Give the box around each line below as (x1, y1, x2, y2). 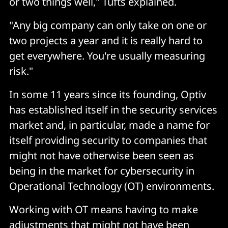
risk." (9, 64, 33, 78)
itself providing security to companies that (9, 133, 207, 148)
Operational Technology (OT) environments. (9, 179, 214, 193)
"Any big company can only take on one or (9, 18, 207, 33)
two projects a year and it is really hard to (9, 34, 203, 48)
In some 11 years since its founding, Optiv (9, 88, 206, 102)
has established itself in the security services (9, 103, 217, 117)
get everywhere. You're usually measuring (9, 49, 205, 63)
